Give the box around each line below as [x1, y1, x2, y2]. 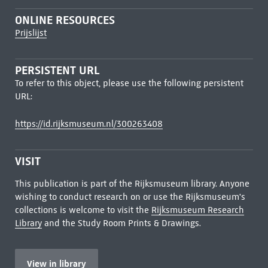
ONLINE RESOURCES [14, 13, 115, 27]
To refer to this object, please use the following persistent [14, 78, 243, 89]
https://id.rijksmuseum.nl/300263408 [14, 118, 163, 129]
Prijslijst [14, 28, 47, 38]
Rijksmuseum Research [151, 205, 244, 215]
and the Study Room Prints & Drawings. [41, 218, 201, 229]
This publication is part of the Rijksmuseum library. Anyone [14, 178, 249, 189]
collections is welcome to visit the [14, 205, 151, 215]
